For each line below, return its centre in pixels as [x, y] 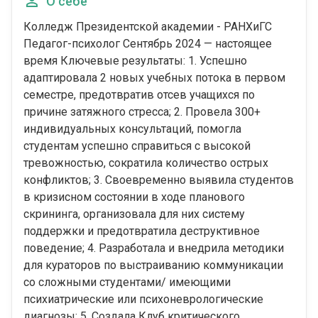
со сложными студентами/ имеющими [127, 283]
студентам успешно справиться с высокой [137, 146]
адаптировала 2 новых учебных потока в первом [154, 78]
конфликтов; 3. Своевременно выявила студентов [159, 180]
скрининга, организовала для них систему [134, 214]
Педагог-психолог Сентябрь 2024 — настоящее [148, 44]
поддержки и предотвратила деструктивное [142, 231]
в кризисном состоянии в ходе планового [134, 197]
